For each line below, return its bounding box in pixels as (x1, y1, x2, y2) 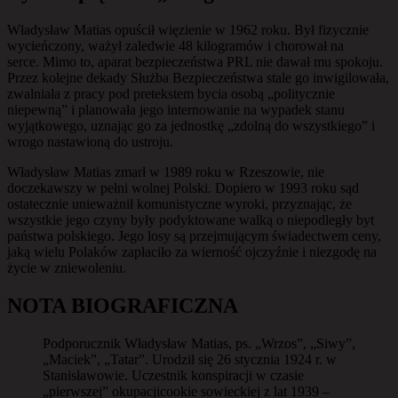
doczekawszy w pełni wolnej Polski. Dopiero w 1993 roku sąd (7, 179, 359, 195)
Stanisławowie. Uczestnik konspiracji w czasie (43, 367, 304, 383)
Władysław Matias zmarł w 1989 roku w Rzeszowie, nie (7, 163, 324, 179)
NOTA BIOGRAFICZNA (7, 293, 238, 317)
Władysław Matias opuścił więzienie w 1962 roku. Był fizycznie (7, 21, 369, 37)
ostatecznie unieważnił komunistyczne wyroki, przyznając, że (7, 195, 352, 211)
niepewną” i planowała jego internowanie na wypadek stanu (7, 101, 345, 117)
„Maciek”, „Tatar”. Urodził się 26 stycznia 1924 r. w (43, 351, 337, 367)
